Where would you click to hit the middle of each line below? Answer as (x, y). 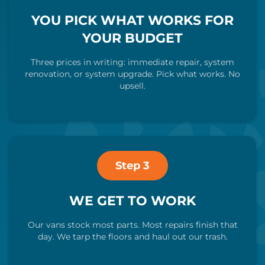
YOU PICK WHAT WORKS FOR (132, 20)
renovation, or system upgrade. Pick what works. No (132, 74)
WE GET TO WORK (132, 201)
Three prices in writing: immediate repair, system (132, 62)
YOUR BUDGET (132, 38)
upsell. (132, 86)
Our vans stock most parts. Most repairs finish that (132, 225)
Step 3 (132, 166)
